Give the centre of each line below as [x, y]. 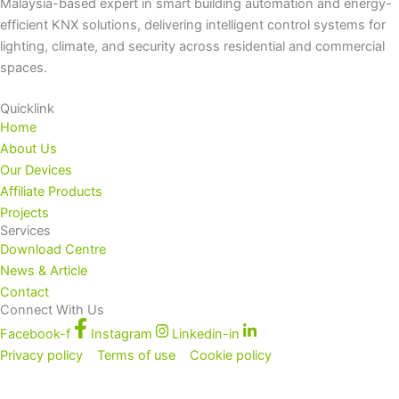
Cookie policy [231, 355]
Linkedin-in [206, 334]
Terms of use [136, 355]
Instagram [121, 334]
